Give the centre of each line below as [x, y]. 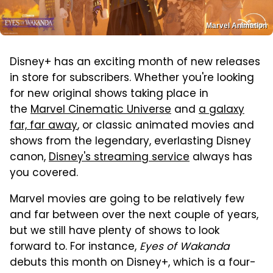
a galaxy [222, 110]
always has [221, 158]
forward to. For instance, [75, 247]
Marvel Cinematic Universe [101, 110]
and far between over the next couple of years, [134, 215]
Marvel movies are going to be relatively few [127, 200]
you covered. [44, 173]
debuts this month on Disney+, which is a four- [133, 263]
